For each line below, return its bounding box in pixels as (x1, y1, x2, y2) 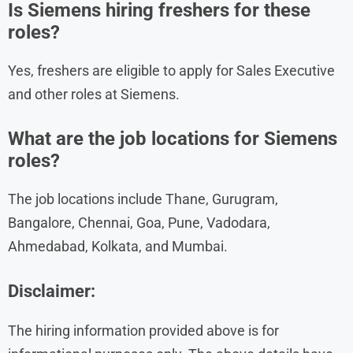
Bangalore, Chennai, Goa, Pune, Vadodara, (8, 214, 270, 231)
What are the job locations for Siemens (8, 127, 337, 150)
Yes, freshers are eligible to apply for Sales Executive (8, 61, 335, 79)
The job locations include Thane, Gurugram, (8, 190, 278, 207)
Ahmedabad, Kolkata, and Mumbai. (8, 237, 228, 255)
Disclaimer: (8, 281, 95, 301)
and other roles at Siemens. (8, 85, 180, 102)
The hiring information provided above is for (8, 321, 279, 339)
